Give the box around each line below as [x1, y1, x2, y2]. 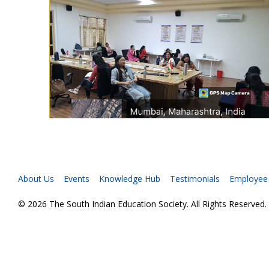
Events [64, 173, 89, 185]
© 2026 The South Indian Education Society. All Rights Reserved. [18, 198, 267, 210]
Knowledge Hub [99, 173, 160, 185]
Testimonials [170, 173, 220, 185]
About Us [18, 173, 54, 185]
